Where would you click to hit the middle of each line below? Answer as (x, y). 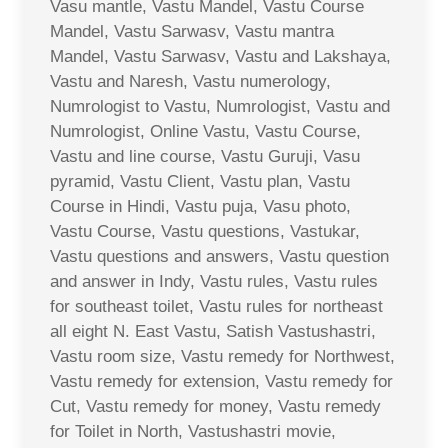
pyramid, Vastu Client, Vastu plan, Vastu (200, 181)
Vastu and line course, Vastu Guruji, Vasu (205, 156)
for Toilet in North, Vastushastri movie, (193, 431)
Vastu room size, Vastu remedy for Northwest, (222, 356)
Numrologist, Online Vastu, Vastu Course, (205, 131)
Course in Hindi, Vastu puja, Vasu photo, (200, 206)
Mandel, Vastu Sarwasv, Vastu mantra (192, 31)
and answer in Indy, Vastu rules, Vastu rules (214, 281)
